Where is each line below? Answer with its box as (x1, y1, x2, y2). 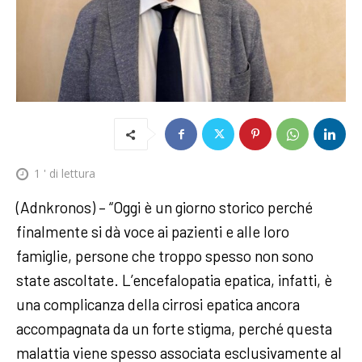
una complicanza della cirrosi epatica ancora (16, 294, 300, 314)
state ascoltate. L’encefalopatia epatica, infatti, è (16, 270, 332, 289)
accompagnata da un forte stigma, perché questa (16, 318, 332, 338)
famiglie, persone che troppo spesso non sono (16, 246, 314, 265)
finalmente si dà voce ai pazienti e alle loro (16, 221, 289, 241)
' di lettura (40, 166, 95, 182)
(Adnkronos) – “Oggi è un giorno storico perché (16, 197, 313, 217)
